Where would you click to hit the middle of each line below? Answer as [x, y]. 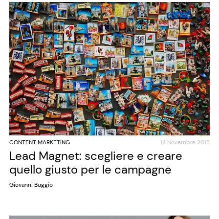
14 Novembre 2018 [185, 142]
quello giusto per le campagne [90, 170]
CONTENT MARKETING [39, 142]
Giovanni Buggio [31, 185]
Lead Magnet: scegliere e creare [96, 156]
